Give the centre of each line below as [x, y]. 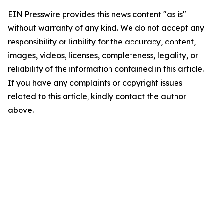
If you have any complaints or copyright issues [95, 83]
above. [21, 110]
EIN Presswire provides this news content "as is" [97, 14]
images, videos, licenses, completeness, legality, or [103, 55]
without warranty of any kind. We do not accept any [106, 28]
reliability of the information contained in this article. [106, 69]
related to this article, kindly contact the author [97, 96]
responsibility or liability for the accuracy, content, [102, 42]
